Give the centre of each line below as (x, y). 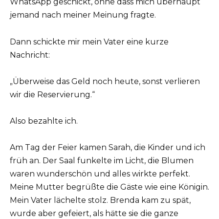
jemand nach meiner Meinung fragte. (83, 15)
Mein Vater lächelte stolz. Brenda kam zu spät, (100, 200)
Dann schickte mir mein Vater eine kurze (89, 42)
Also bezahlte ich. (44, 121)
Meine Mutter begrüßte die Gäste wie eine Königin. (109, 187)
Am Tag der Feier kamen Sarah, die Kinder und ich (108, 148)
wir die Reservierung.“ (52, 94)
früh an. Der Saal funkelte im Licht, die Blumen (102, 161)
